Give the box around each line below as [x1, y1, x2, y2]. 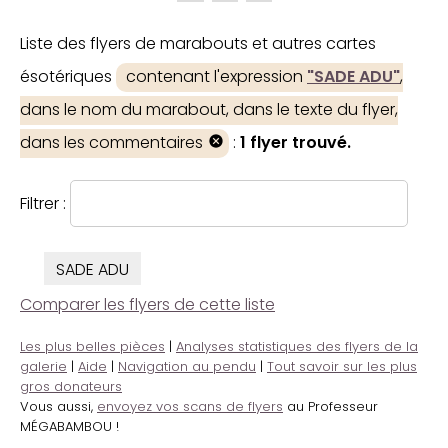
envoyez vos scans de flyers [97, 397, 283, 417]
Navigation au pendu [118, 357, 256, 377]
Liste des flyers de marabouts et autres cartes [20, 32, 376, 56]
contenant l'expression [126, 65, 307, 89]
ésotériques [20, 65, 116, 89]
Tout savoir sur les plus [267, 357, 417, 377]
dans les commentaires [20, 131, 203, 155]
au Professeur [283, 397, 378, 417]
